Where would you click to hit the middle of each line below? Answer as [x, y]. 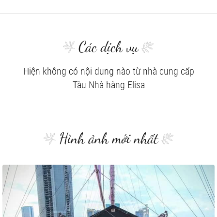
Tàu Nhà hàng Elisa [108, 85]
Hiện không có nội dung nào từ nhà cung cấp [108, 71]
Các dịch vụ [108, 47]
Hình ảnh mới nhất [108, 138]
